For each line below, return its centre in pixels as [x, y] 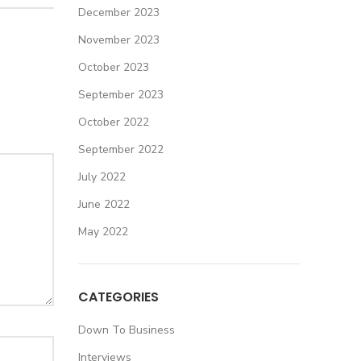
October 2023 [113, 67]
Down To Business [126, 330]
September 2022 [120, 149]
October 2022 [113, 122]
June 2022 [104, 204]
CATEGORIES [118, 297]
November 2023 [118, 40]
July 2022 [102, 177]
